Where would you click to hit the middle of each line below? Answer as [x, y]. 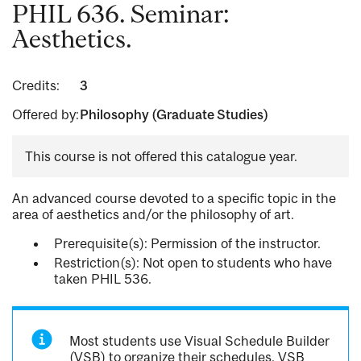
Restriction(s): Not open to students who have [193, 263]
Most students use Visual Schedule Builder [200, 341]
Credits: [36, 86]
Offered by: [46, 115]
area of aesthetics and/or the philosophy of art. [153, 215]
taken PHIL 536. [103, 279]
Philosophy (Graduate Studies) [174, 115]
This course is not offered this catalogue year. [161, 157]
